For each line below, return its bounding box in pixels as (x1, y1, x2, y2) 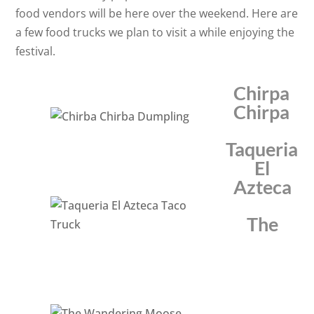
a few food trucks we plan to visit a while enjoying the (15, 25, 295, 40)
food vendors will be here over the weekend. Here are (15, 6, 299, 21)
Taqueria (225, 137, 298, 161)
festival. (15, 43, 56, 59)
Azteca (233, 175, 292, 198)
